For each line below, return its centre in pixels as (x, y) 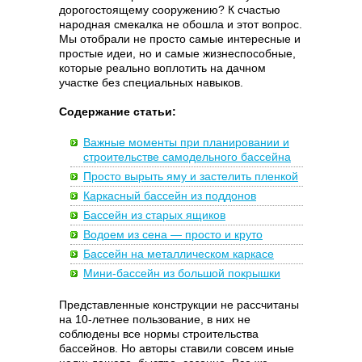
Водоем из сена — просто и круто (173, 234)
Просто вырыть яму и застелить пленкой (191, 176)
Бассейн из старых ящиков (154, 215)
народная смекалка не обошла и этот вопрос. (181, 24)
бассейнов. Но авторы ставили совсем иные (177, 348)
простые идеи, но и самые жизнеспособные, (177, 53)
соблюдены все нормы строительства (159, 334)
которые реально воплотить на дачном (162, 68)
